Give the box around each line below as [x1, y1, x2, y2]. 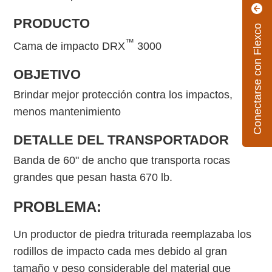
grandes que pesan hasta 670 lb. [13, 171, 173, 184]
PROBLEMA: [13, 199, 102, 216]
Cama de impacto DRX [13, 40, 126, 53]
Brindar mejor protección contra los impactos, [13, 89, 233, 101]
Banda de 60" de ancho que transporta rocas [13, 154, 231, 167]
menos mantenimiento [13, 106, 121, 118]
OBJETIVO [13, 67, 81, 83]
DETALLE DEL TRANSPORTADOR [13, 132, 229, 148]
